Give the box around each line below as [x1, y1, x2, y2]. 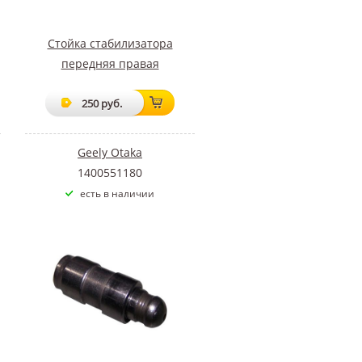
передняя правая [61, 55, 159, 71]
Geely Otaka [78, 144, 142, 160]
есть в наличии [80, 186, 154, 200]
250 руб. [82, 95, 122, 111]
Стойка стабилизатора [47, 35, 173, 51]
